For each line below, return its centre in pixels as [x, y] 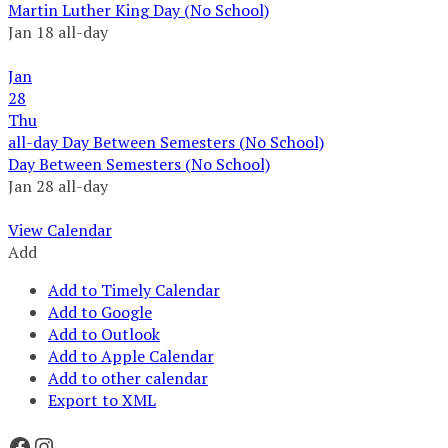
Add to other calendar [128, 378]
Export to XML [102, 400]
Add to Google [100, 312]
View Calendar [60, 230]
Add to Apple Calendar [131, 356]
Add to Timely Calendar [134, 290]
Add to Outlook [104, 334]
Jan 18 [33, 32]
